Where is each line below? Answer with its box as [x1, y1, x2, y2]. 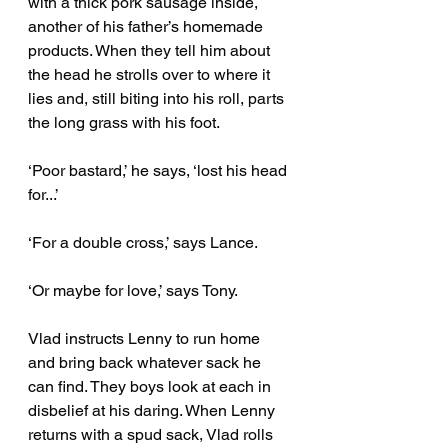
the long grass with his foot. [28, 113, 220, 133]
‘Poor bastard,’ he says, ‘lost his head [28, 161, 291, 181]
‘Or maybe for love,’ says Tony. [28, 281, 241, 301]
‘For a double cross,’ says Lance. [28, 233, 261, 253]
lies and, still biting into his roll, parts [28, 89, 288, 109]
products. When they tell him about [28, 41, 274, 61]
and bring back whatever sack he [28, 353, 265, 373]
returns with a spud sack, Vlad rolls [28, 425, 277, 445]
